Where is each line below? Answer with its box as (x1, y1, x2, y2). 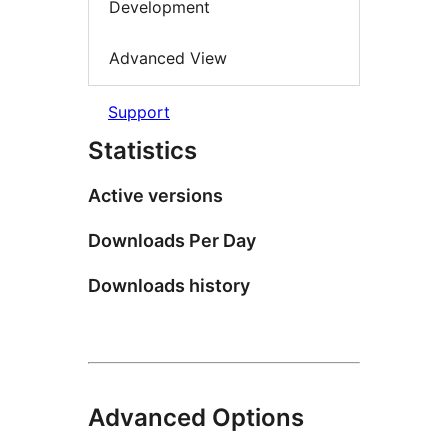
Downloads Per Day (88, 229, 256, 251)
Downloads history (88, 274, 250, 296)
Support (108, 101, 170, 122)
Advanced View (109, 48, 227, 69)
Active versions (88, 184, 223, 206)
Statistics (88, 135, 197, 165)
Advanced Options (88, 402, 304, 432)
